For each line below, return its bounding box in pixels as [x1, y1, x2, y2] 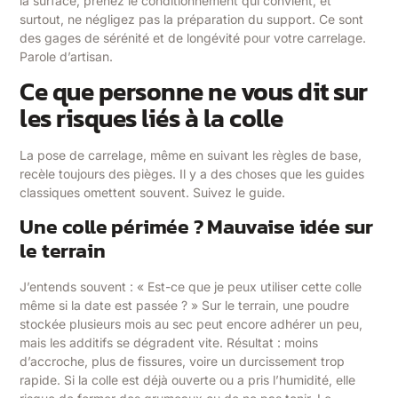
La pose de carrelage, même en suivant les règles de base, [20, 147, 362, 163]
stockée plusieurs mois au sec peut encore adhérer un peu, [20, 315, 363, 331]
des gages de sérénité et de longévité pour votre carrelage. [20, 30, 367, 46]
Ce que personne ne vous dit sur [20, 73, 368, 111]
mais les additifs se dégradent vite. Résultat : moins [20, 334, 319, 350]
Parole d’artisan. [20, 49, 114, 65]
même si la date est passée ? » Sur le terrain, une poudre [20, 297, 350, 313]
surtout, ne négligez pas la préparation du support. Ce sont [20, 12, 364, 28]
